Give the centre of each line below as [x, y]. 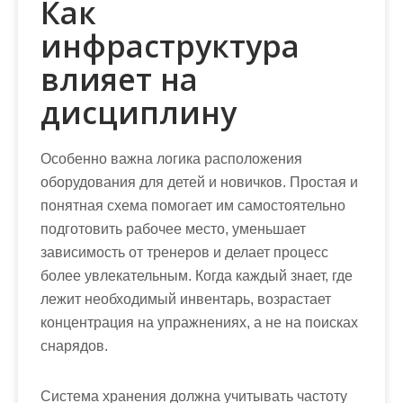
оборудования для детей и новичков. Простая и [199, 182]
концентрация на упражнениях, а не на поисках [199, 322]
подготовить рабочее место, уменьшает [173, 229]
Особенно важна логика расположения [171, 159]
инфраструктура [170, 46]
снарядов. [74, 346]
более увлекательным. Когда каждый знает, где [197, 276]
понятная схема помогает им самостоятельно [193, 206]
